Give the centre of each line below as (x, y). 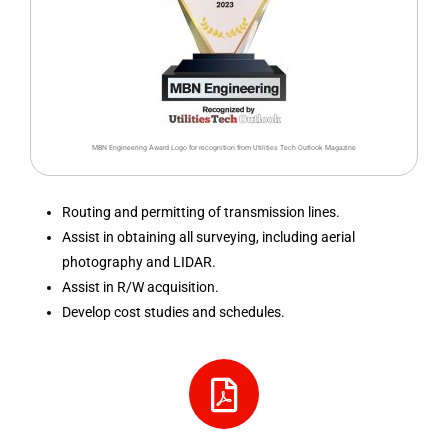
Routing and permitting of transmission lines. (201, 212)
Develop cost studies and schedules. (173, 312)
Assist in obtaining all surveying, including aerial (208, 237)
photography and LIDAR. (139, 262)
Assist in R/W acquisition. (140, 287)
